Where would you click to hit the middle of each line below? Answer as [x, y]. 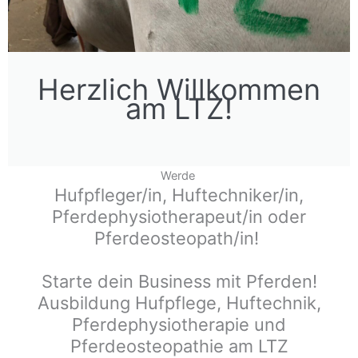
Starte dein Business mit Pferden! [179, 282]
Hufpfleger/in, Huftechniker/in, [179, 195]
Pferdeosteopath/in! [179, 239]
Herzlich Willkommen [179, 89]
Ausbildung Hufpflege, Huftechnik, [179, 303]
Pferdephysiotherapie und [179, 325]
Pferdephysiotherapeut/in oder [179, 217]
